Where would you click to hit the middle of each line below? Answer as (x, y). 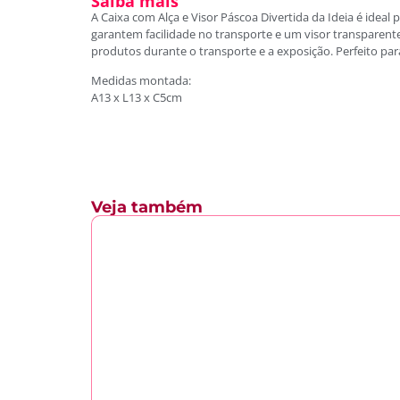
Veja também (147, 208)
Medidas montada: (141, 80)
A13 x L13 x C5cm (137, 97)
